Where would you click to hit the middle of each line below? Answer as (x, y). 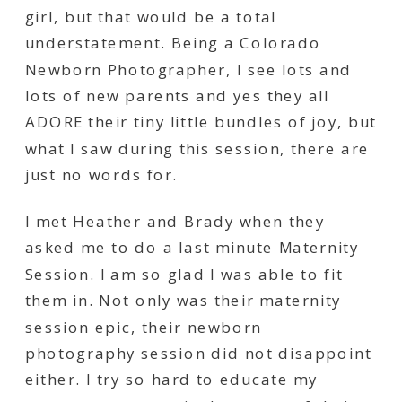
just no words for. (102, 175)
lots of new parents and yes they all (178, 96)
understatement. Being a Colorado (173, 44)
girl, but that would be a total (151, 17)
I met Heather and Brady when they (175, 222)
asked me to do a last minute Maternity (192, 248)
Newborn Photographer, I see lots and (189, 70)
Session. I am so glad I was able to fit (184, 274)
